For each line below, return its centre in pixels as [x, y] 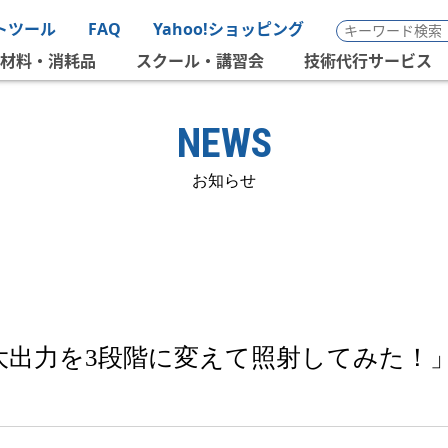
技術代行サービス [368, 61]
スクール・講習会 [200, 61]
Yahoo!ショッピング [228, 29]
